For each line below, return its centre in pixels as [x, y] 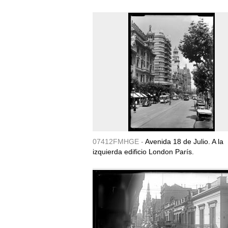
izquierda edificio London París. [143, 152]
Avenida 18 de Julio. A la [184, 141]
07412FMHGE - [119, 141]
